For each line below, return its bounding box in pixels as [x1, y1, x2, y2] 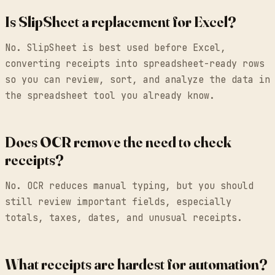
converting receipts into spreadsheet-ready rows [5, 58, 265, 71]
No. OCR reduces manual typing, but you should [5, 180, 254, 193]
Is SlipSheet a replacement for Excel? [5, 13, 236, 31]
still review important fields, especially [5, 196, 231, 209]
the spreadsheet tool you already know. [5, 90, 215, 103]
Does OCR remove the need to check [5, 133, 231, 152]
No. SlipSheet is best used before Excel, [5, 42, 226, 55]
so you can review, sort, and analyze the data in [5, 74, 270, 87]
